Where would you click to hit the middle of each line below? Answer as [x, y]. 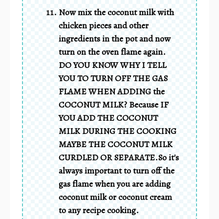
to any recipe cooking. [99, 210]
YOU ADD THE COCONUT [108, 118]
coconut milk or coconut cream [115, 197]
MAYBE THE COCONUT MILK [116, 144]
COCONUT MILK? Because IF [114, 104]
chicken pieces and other [104, 25]
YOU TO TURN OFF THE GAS [113, 78]
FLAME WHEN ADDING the [112, 91]
